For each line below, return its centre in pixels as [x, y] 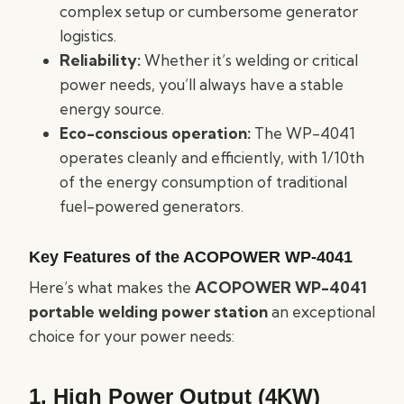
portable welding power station [148, 312]
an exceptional [321, 312]
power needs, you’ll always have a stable [202, 84]
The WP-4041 [303, 133]
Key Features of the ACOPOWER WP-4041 [191, 257]
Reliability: [100, 60]
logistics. [88, 36]
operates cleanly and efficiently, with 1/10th [212, 157]
